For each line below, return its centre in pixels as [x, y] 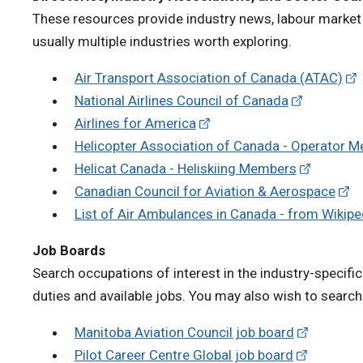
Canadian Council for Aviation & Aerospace [205, 191]
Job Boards [69, 250]
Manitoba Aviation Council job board [184, 332]
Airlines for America [135, 123]
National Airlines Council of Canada [181, 100]
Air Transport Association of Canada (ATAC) [208, 77]
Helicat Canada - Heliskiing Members [185, 168]
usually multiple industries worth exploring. [164, 41]
